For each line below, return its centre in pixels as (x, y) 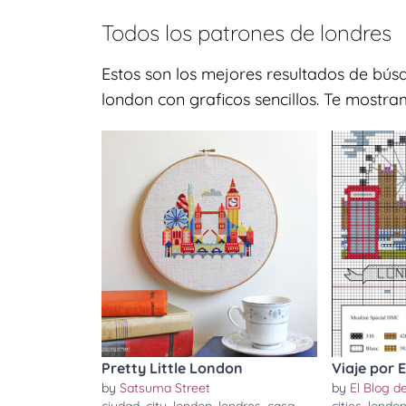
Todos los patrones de (211, 33)
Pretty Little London (172, 368)
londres (356, 33)
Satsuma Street (165, 388)
